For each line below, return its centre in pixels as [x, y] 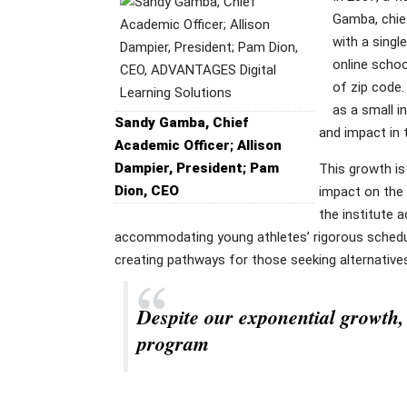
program [173, 342]
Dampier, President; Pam [196, 168]
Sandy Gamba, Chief [181, 122]
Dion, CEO [146, 190]
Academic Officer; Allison [198, 145]
